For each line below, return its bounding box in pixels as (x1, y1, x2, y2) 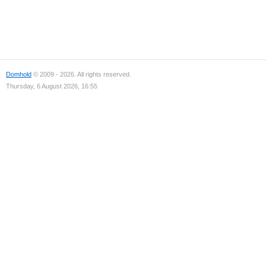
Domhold (6, 71, 31, 78)
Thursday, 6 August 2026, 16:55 (6, 83, 97, 90)
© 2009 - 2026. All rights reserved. (31, 71, 131, 78)
